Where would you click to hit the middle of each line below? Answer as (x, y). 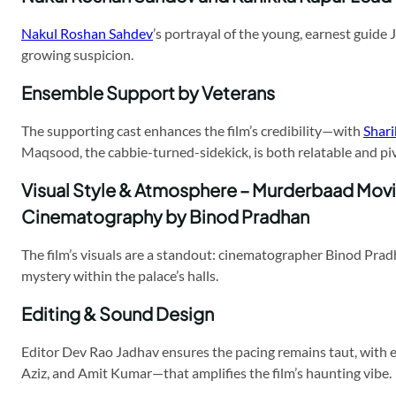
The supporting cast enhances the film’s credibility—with (192, 131)
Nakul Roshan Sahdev (87, 34)
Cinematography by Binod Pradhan (165, 217)
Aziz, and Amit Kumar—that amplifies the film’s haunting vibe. (206, 373)
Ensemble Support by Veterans (148, 93)
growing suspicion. (77, 55)
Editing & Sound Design (118, 314)
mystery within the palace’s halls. (120, 276)
